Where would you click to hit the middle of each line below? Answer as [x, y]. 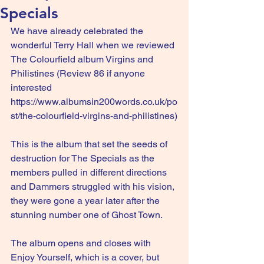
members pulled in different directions [90, 172]
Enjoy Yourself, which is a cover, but [86, 257]
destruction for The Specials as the [84, 158]
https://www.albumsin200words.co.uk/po [94, 102]
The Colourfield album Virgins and [83, 59]
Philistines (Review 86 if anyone [79, 73]
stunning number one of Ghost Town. [87, 215]
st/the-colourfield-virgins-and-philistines [93, 116]
